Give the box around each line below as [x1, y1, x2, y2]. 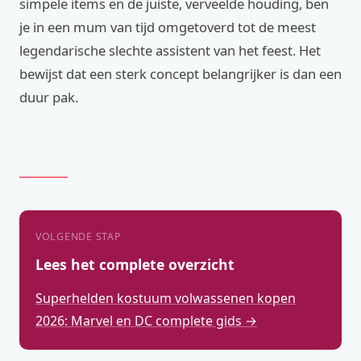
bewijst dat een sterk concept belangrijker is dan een [19, 64, 342, 83]
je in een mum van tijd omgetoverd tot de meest [19, 18, 316, 36]
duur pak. [19, 88, 78, 106]
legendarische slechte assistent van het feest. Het [19, 41, 321, 60]
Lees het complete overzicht [35, 255, 234, 274]
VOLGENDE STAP [35, 230, 122, 243]
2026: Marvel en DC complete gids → [35, 312, 257, 330]
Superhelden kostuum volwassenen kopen [35, 289, 296, 307]
